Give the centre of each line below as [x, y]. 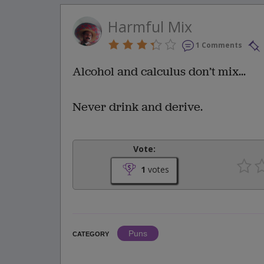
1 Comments [219, 45]
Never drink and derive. [138, 107]
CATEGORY [91, 234]
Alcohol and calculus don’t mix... [159, 72]
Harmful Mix [150, 27]
